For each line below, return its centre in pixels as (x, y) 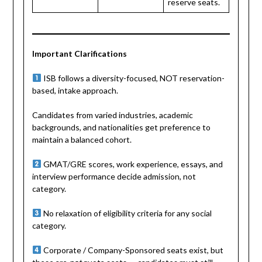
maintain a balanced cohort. (82, 139)
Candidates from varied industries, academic (113, 115)
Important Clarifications (80, 53)
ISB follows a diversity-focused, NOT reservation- (133, 78)
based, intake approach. (75, 90)
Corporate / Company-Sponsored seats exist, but (133, 250)
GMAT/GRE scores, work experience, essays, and (132, 164)
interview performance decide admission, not (114, 176)
